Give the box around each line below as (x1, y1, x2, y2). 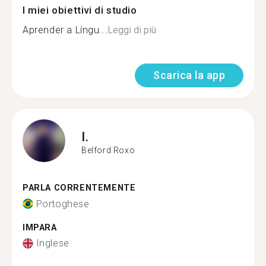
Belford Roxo (81, 145, 135, 155)
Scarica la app (153, 69, 225, 81)
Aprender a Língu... (23, 24, 108, 36)
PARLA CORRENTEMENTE (23, 183, 136, 193)
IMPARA (23, 222, 57, 233)
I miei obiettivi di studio (23, 4, 137, 16)
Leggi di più (107, 24, 157, 36)
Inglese (36, 237, 69, 249)
